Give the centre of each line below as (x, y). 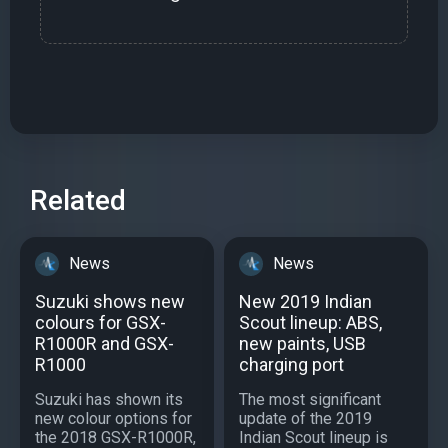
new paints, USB (302, 344)
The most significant (310, 400)
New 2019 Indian (305, 302)
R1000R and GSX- (104, 344)
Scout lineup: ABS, (310, 323)
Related (78, 201)
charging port (291, 365)
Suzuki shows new (110, 302)
